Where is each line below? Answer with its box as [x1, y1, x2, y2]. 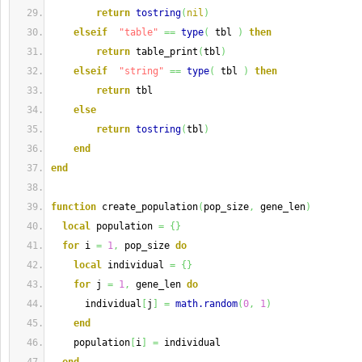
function [51, 201, 96, 213]
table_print [130, 46, 198, 57]
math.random [175, 298, 238, 309]
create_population [96, 201, 198, 213]
